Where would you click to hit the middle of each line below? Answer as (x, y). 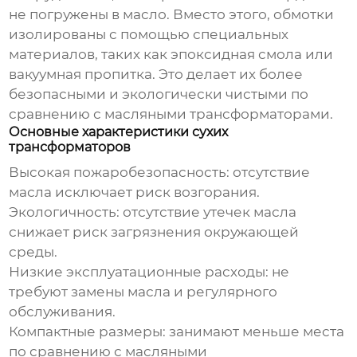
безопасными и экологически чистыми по (159, 94)
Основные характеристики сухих (119, 132)
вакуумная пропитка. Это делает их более (156, 75)
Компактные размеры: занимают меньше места (177, 332)
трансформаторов (70, 147)
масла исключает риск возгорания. (135, 192)
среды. (33, 252)
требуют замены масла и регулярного (143, 292)
